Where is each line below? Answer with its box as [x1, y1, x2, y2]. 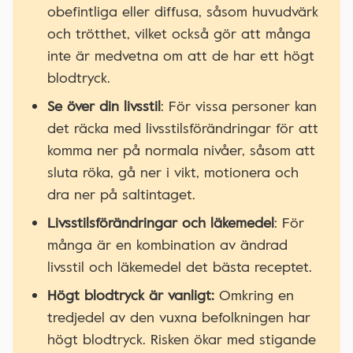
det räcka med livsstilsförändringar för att [47, 117, 318, 139]
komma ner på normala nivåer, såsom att [47, 139, 315, 161]
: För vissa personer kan [161, 95, 317, 117]
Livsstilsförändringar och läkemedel [47, 212, 274, 233]
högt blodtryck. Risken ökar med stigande [47, 329, 316, 350]
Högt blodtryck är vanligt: [47, 284, 219, 306]
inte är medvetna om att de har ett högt [47, 45, 314, 66]
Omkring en [219, 284, 294, 306]
